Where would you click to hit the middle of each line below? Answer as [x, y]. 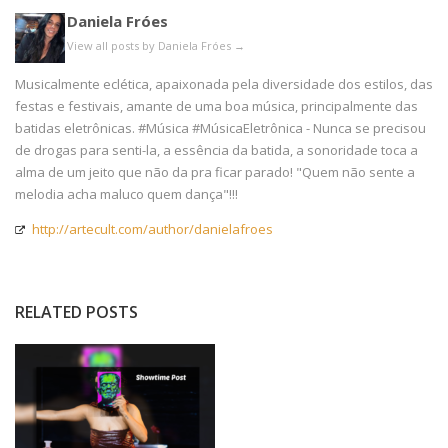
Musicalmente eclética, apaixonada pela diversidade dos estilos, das [224, 84]
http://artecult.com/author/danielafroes [152, 229]
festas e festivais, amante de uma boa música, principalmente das [216, 106]
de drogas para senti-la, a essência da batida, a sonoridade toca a [216, 150]
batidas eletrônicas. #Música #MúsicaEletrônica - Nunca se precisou [220, 128]
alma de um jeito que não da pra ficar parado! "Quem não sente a [215, 172]
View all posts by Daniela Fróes [150, 46]
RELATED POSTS [76, 312]
